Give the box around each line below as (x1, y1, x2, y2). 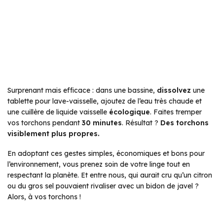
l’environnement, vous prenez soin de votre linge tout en (7, 159, 190, 169)
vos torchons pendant (7, 118, 82, 127)
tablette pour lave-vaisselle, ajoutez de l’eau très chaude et (7, 96, 202, 106)
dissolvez (157, 85, 191, 95)
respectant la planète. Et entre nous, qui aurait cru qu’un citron (7, 170, 212, 180)
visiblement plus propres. (7, 129, 100, 138)
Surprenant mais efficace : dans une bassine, (7, 85, 157, 95)
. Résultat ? (122, 118, 160, 127)
